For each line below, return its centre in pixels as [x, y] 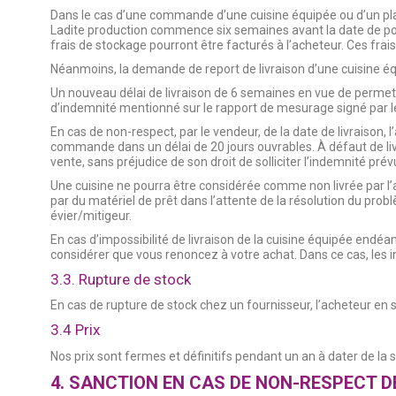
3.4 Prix [75, 330]
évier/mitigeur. [91, 215]
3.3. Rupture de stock [121, 279]
